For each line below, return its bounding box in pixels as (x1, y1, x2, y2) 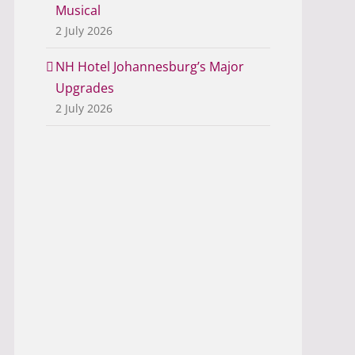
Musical (55, 2, 101, 20)
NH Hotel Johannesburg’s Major (55, 58, 245, 76)
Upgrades (55, 79, 115, 97)
